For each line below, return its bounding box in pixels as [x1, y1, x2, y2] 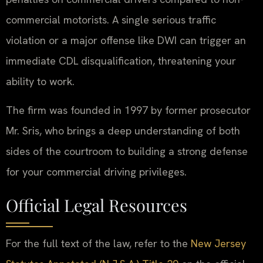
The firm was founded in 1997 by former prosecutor [6, 103, 251, 117]
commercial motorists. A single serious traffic [6, 12, 216, 26]
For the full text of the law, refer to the [6, 237, 191, 251]
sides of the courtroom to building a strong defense [6, 144, 248, 159]
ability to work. [6, 74, 75, 88]
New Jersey [191, 237, 246, 251]
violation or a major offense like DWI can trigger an [6, 33, 246, 47]
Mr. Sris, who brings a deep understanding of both [6, 124, 240, 138]
